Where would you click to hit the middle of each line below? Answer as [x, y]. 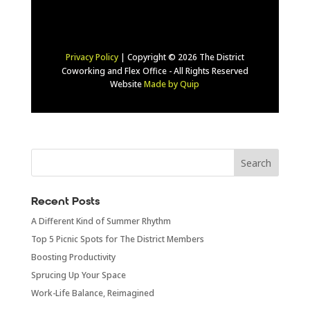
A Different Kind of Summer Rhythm [101, 221]
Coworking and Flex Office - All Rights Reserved [155, 71]
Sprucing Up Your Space [78, 275]
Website [127, 84]
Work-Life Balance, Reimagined [92, 293]
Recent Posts [65, 202]
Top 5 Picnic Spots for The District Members [117, 239]
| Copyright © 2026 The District [181, 57]
